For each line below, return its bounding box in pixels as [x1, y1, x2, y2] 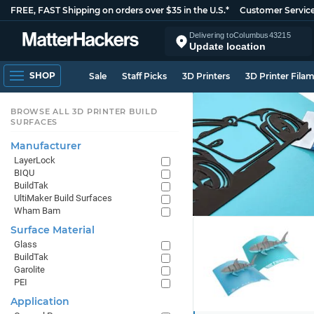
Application [11, 295, 69, 308]
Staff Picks [122, 71, 167, 81]
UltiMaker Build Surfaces [14, 193, 112, 203]
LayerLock [14, 155, 55, 165]
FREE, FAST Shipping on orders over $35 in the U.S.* [11, 5, 229, 15]
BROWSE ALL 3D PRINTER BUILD [11, 107, 158, 116]
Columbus [233, 30, 269, 39]
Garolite [14, 264, 45, 275]
